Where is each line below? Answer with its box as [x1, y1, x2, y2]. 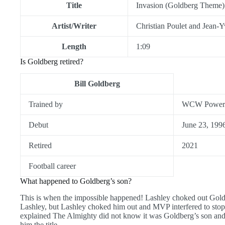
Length [62, 42, 86, 51]
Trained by [29, 100, 63, 109]
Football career [29, 162, 76, 171]
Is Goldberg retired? [20, 57, 83, 66]
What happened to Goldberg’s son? [20, 177, 132, 186]
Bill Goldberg [74, 79, 120, 88]
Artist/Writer [52, 21, 96, 30]
